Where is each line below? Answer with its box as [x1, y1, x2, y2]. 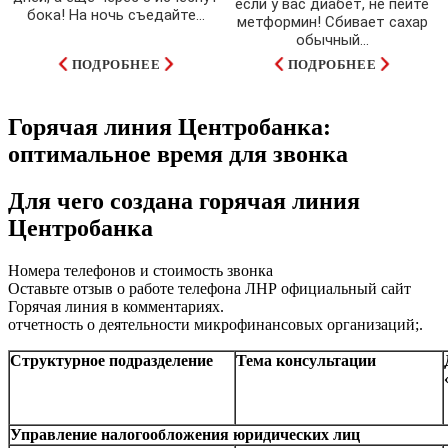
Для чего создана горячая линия [8, 187, 360, 214]
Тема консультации [236, 351, 376, 369]
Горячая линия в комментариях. [8, 297, 224, 315]
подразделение [109, 351, 213, 369]
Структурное [10, 351, 105, 369]
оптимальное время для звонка [8, 140, 348, 167]
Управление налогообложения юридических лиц [10, 425, 360, 443]
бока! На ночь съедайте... [27, 5, 205, 24]
